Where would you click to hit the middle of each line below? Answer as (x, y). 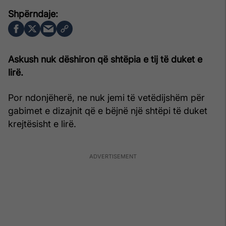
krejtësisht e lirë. (42, 124)
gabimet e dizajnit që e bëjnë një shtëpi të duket (108, 110)
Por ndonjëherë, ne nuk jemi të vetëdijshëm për (106, 97)
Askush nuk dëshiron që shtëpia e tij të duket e (105, 59)
